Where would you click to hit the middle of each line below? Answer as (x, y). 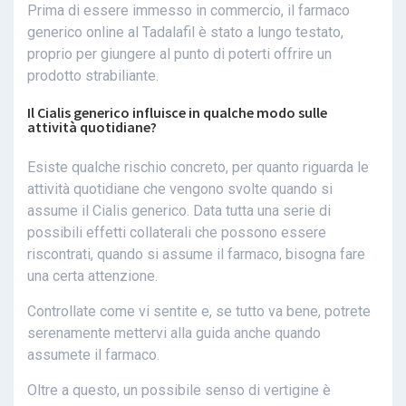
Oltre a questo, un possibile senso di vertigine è (179, 391)
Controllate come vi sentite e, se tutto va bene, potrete (199, 312)
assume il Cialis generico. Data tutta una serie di (179, 211)
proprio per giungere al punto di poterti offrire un (179, 54)
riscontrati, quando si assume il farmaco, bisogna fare (196, 255)
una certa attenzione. (92, 276)
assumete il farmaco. (93, 355)
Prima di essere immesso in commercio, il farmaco (188, 11)
